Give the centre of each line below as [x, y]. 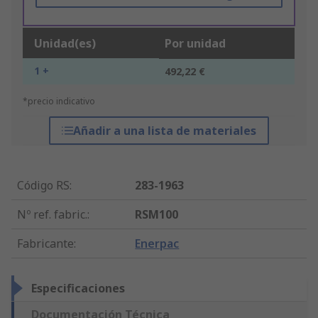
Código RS [43, 186]
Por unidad [195, 44]
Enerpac [157, 244]
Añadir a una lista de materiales [164, 131]
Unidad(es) [65, 44]
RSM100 [157, 215]
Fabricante [45, 244]
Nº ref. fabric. [52, 215]
